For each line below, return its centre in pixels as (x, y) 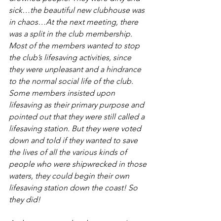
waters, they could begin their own (70, 176)
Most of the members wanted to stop (75, 46)
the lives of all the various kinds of (69, 152)
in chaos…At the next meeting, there (74, 22)
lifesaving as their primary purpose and (77, 105)
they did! (26, 200)
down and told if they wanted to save (74, 140)
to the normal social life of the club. (72, 81)
